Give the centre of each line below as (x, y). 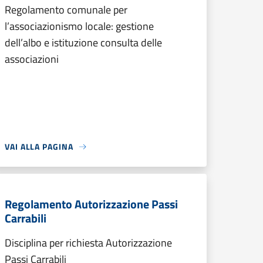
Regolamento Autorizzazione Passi (91, 204)
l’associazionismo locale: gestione (79, 26)
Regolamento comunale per (66, 10)
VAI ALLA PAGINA (39, 146)
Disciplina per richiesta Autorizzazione (88, 243)
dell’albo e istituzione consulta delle (83, 43)
